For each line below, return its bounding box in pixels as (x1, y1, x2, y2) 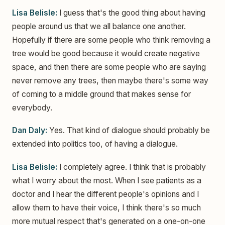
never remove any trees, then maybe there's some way (12, 76, 208, 86)
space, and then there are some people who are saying (12, 62, 206, 72)
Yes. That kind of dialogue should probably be (47, 126, 210, 136)
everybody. (12, 103, 52, 113)
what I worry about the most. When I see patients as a (12, 175, 201, 185)
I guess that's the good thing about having (57, 8, 205, 18)
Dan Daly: (12, 126, 47, 136)
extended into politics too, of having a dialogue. (12, 139, 178, 149)
